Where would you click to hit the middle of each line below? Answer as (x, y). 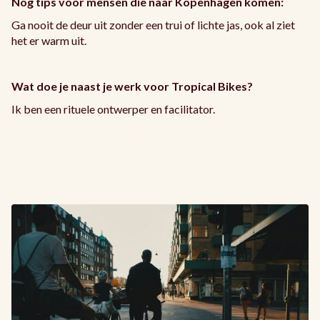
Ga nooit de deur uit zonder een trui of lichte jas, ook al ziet (153, 25)
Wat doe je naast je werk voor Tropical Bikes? (132, 86)
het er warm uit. (49, 41)
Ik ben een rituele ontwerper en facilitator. (113, 109)
